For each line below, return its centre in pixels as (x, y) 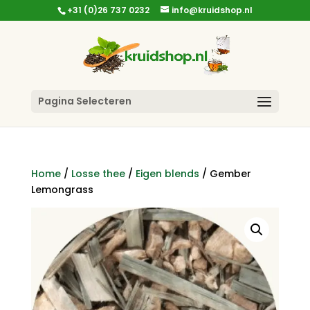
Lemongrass (62, 190)
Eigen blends (167, 174)
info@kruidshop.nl (212, 10)
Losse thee (98, 174)
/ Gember (225, 174)
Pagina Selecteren (84, 101)
